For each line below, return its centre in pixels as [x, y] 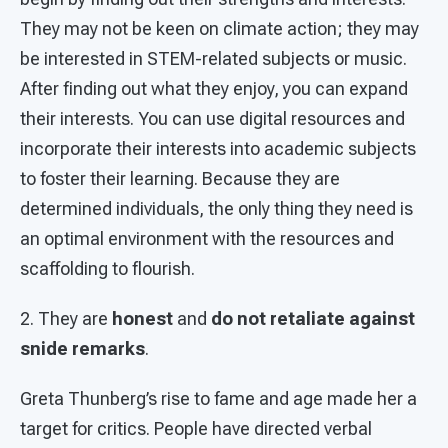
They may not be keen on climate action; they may [219, 29]
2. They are [66, 319]
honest [142, 319]
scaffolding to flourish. [107, 269]
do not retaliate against [313, 319]
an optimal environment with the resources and [207, 239]
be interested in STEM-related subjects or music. [213, 59]
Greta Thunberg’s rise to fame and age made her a [218, 399]
